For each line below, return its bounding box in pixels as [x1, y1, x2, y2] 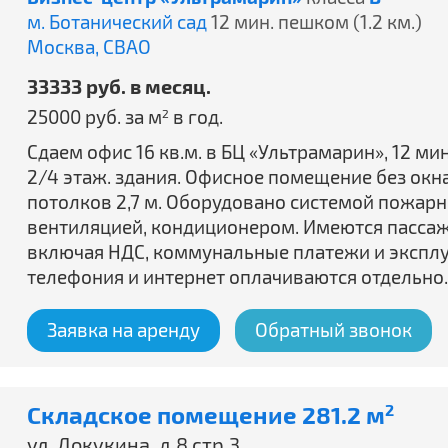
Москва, [27, 35, 103, 58]
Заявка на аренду [47, 318, 200, 341]
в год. [169, 105, 223, 128]
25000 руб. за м [27, 105, 162, 128]
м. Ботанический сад [27, 10, 207, 33]
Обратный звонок [255, 318, 412, 341]
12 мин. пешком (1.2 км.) [211, 10, 422, 33]
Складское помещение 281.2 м [27, 400, 385, 429]
